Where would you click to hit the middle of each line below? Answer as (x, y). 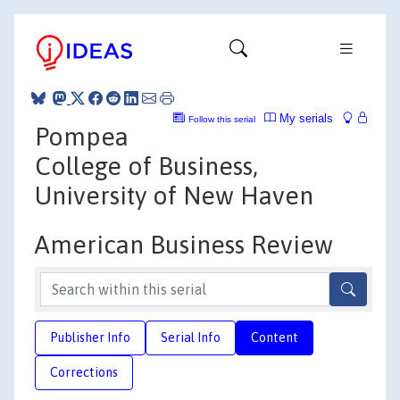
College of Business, (146, 166)
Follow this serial (222, 119)
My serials (304, 118)
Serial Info (191, 337)
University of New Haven (174, 195)
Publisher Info (90, 337)
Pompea (82, 136)
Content (275, 337)
